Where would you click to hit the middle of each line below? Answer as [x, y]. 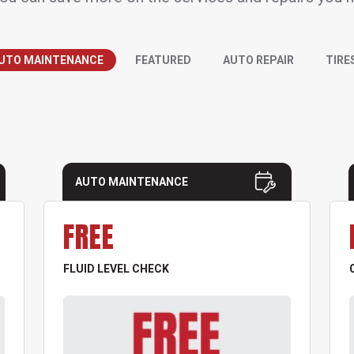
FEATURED [163, 60]
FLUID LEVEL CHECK [116, 269]
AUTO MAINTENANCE [132, 182]
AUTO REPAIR [258, 60]
